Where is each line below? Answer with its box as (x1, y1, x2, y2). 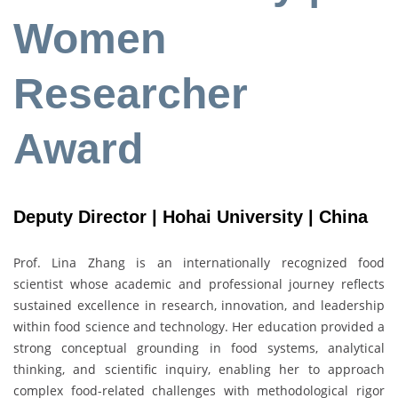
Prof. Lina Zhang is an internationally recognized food (13, 253, 385, 271)
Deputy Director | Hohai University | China (13, 207, 368, 227)
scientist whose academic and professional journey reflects (13, 275, 385, 292)
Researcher (13, 70, 248, 118)
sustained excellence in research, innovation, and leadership (13, 296, 385, 314)
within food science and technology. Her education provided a (13, 317, 385, 335)
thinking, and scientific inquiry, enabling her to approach (13, 360, 385, 378)
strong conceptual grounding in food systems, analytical (13, 338, 385, 356)
